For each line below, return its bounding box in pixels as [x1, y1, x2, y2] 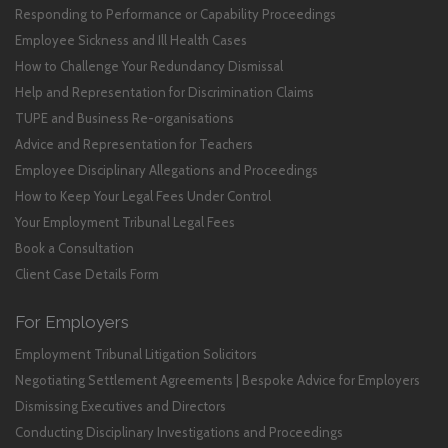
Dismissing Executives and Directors [15, 398, 226, 414]
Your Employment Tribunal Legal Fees [15, 214, 235, 230]
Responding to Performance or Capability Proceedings [15, 6, 336, 22]
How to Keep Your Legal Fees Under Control [15, 188, 271, 204]
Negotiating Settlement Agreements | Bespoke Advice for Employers [15, 372, 420, 388]
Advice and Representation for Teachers [15, 136, 253, 152]
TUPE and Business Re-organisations [15, 110, 234, 126]
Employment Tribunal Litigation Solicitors [15, 346, 257, 362]
